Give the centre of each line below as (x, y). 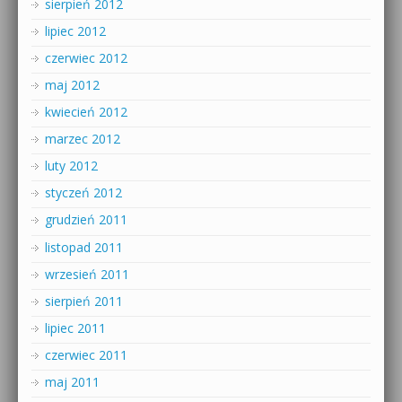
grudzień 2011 (86, 220)
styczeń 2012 (83, 193)
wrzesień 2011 (87, 274)
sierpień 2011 (84, 301)
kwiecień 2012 (86, 112)
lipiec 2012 (75, 31)
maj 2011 (72, 381)
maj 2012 (72, 85)
